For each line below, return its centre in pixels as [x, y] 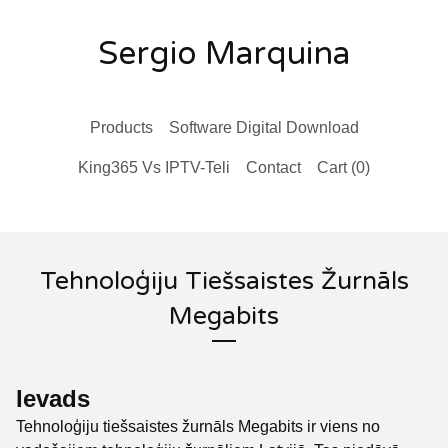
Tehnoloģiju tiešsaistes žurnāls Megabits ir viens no [198, 426]
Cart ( [336, 167]
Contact [273, 167]
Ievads [53, 398]
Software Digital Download [263, 127]
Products [121, 127]
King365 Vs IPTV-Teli [154, 167]
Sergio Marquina [224, 54]
